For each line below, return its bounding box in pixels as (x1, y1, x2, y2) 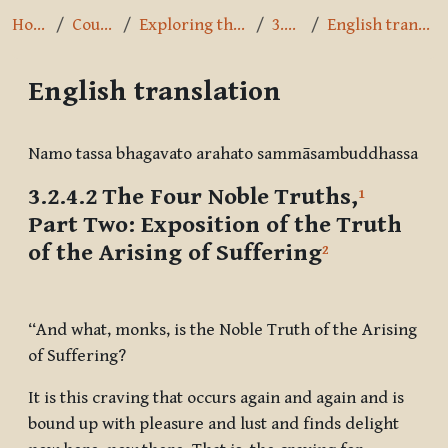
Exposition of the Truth (141, 211, 402, 240)
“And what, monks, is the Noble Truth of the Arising (28, 320, 417, 341)
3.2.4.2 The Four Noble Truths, (28, 183, 358, 212)
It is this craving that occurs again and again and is (28, 388, 404, 409)
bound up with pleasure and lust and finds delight (28, 414, 399, 435)
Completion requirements (43, 119, 240, 140)
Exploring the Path (233, 15, 246, 36)
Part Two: (28, 211, 135, 240)
